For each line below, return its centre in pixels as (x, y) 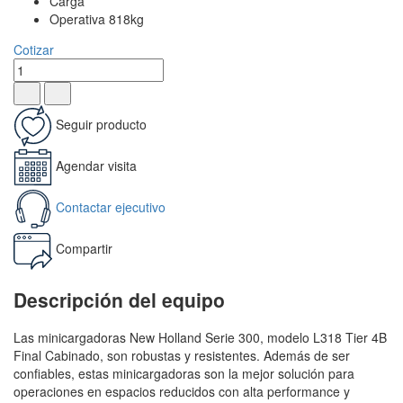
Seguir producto (101, 124)
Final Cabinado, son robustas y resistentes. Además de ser (182, 356)
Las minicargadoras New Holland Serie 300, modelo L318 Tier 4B (200, 338)
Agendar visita (96, 165)
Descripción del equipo (119, 300)
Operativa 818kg (97, 18)
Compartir (84, 248)
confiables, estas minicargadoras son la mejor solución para (184, 374)
